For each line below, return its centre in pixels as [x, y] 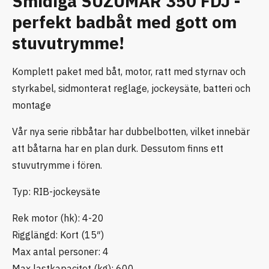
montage [32, 105]
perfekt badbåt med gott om [124, 22]
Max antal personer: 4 [60, 251]
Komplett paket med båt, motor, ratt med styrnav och [129, 71]
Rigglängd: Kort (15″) [58, 234]
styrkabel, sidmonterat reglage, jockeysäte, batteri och [131, 88]
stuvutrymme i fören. [57, 165]
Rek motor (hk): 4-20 [58, 218]
